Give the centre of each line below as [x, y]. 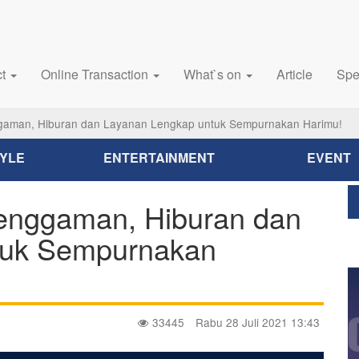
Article [294, 74]
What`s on [214, 74]
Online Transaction [96, 74]
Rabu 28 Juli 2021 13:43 [258, 322]
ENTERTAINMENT [159, 157]
